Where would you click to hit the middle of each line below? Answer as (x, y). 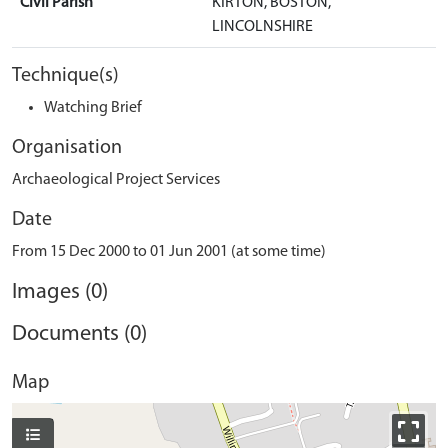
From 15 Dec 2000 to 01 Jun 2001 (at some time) (169, 252)
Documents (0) (79, 334)
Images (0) (60, 292)
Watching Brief (93, 108)
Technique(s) (65, 76)
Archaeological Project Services (116, 180)
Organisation (67, 148)
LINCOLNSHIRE (262, 27)
